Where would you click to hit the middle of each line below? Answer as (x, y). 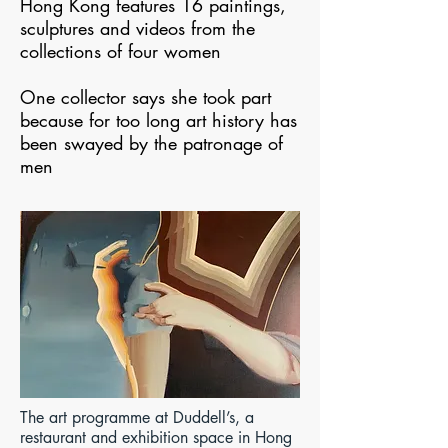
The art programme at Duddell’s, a (137, 417)
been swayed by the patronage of (151, 143)
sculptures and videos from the (137, 28)
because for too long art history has (158, 120)
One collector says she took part (145, 97)
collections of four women (120, 51)
